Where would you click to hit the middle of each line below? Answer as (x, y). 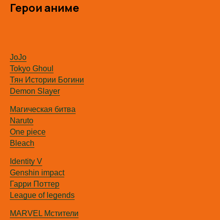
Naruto (22, 121)
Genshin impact (37, 173)
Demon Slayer (35, 91)
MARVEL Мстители (44, 213)
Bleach (22, 143)
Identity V (26, 161)
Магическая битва (43, 109)
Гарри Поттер (35, 184)
